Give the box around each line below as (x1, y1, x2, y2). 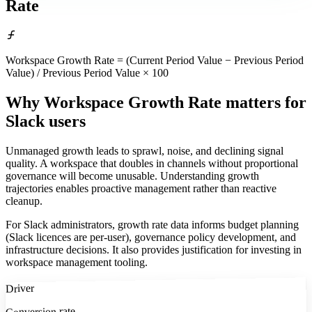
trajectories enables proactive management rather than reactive (6, 182, 276, 195)
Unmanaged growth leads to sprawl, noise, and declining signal (6, 145, 283, 157)
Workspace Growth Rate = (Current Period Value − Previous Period (6, 54, 304, 67)
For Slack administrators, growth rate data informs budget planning (6, 219, 299, 231)
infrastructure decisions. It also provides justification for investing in (6, 244, 302, 256)
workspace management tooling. (6, 256, 148, 269)
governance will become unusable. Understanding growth (6, 170, 259, 182)
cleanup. (6, 195, 42, 208)
